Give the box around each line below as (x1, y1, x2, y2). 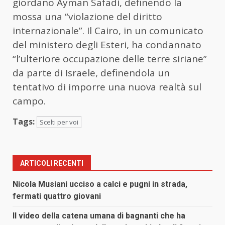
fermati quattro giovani (13, 191, 101, 201)
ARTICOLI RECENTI (20, 159, 83, 168)
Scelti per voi (40, 118, 78, 127)
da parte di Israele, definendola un (13, 66, 170, 80)
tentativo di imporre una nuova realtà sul (13, 80, 201, 94)
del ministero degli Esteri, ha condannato (13, 38, 201, 52)
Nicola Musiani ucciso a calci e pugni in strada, (13, 179, 187, 189)
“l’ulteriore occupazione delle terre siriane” (13, 52, 207, 66)
